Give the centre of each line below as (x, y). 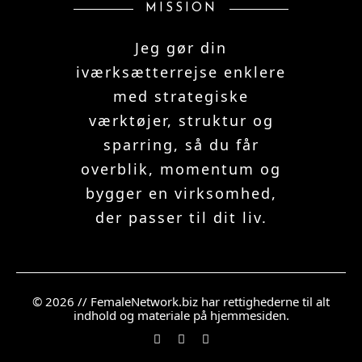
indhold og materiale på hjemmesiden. (181, 316)
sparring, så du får (181, 145)
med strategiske (181, 97)
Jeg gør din (181, 48)
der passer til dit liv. (181, 218)
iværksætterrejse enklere (181, 72)
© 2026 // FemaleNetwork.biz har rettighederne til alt (181, 302)
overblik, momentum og (181, 169)
